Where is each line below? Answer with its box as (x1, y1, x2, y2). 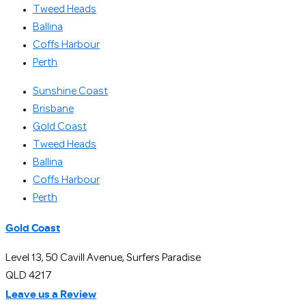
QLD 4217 (5, 270, 52, 281)
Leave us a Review (5, 286, 96, 301)
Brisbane (33, 105, 74, 115)
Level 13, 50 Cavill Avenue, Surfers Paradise (5, 253, 201, 263)
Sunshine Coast (33, 87, 108, 97)
